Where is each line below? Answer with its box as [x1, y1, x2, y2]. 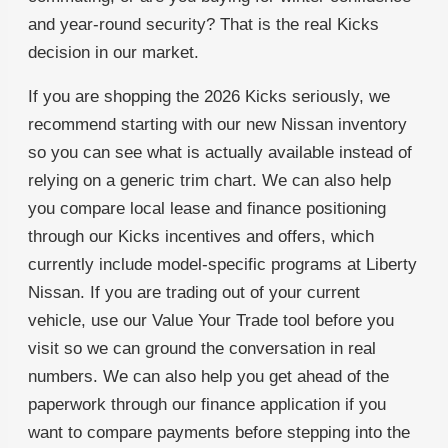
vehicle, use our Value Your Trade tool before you [28, 311, 394, 331]
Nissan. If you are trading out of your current [28, 283, 360, 303]
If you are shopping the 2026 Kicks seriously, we [28, 87, 390, 107]
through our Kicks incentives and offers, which [28, 227, 374, 247]
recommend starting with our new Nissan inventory [28, 115, 407, 135]
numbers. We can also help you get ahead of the [28, 367, 389, 387]
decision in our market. [28, 43, 199, 63]
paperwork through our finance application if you [28, 395, 386, 415]
